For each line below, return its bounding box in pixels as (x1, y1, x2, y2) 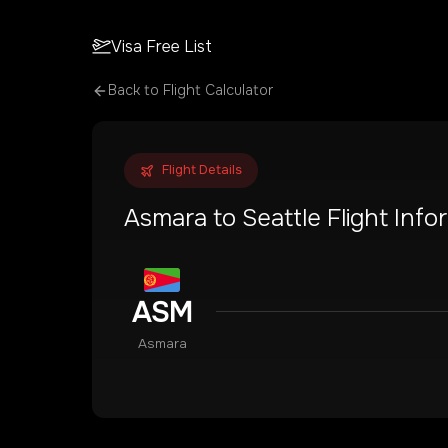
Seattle (242, 203, 321, 233)
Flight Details (162, 162, 242, 178)
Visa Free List (111, 35, 213, 57)
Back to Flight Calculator (108, 81, 273, 99)
